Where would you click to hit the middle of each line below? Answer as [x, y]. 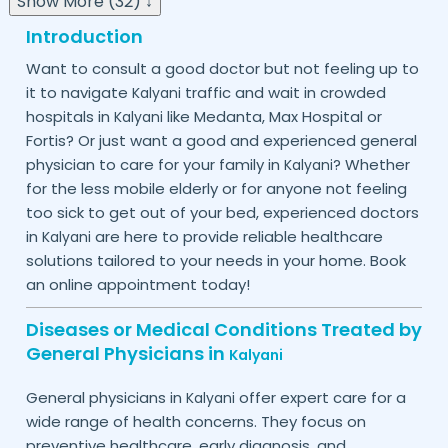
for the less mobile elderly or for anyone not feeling [216, 188]
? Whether [371, 164]
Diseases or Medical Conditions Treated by [223, 329]
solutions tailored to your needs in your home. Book [215, 260]
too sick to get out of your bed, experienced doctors [222, 212]
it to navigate [78, 92]
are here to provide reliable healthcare [236, 236]
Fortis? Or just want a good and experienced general [221, 140]
